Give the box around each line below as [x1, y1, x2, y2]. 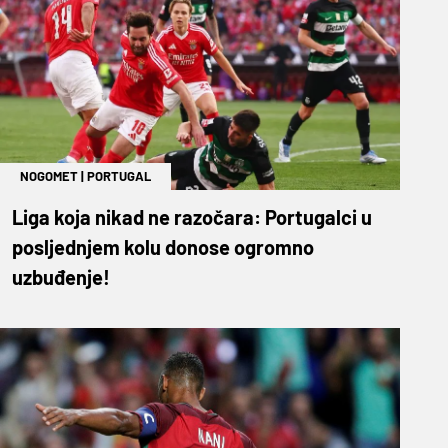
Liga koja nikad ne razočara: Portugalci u [12, 204, 372, 229]
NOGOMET [20, 167, 78, 184]
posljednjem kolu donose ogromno [12, 234, 314, 259]
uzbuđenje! [12, 264, 110, 289]
